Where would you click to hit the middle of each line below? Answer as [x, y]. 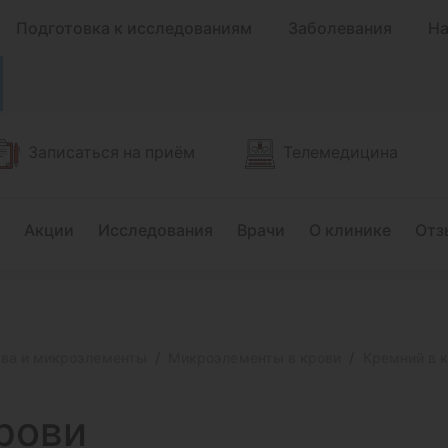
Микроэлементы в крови [254, 357]
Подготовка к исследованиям [134, 28]
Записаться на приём [111, 151]
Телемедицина [340, 151]
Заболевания [340, 28]
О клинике [350, 230]
